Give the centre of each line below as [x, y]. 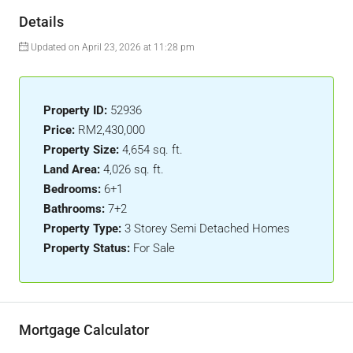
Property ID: [75, 110]
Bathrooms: [74, 209]
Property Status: [87, 248]
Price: [59, 130]
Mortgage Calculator [84, 330]
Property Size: [81, 150]
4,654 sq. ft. [152, 150]
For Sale [154, 248]
